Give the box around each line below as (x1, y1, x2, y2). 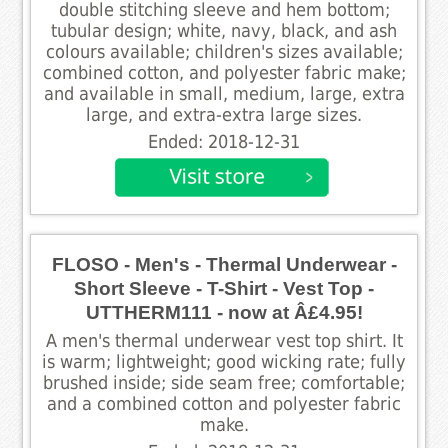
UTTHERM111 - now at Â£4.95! (85, 301, 363, 323)
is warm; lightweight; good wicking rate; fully (42, 351, 406, 372)
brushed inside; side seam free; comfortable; (43, 372, 405, 393)
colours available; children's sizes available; (45, 41, 403, 62)
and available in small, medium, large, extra (43, 83, 405, 104)
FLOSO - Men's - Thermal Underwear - (51, 253, 397, 275)
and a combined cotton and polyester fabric (47, 393, 401, 414)
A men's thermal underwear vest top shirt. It (45, 330, 403, 351)
